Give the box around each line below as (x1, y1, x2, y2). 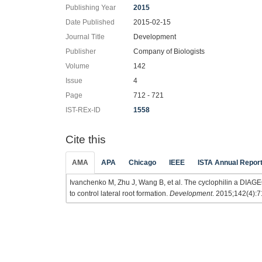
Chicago (129, 158, 156, 167)
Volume (65, 62, 89, 70)
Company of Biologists (133, 47, 205, 56)
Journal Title (65, 33, 105, 41)
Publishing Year (65, 4, 116, 12)
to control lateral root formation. (70, 189, 170, 198)
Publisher (65, 47, 96, 56)
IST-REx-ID (65, 106, 101, 114)
